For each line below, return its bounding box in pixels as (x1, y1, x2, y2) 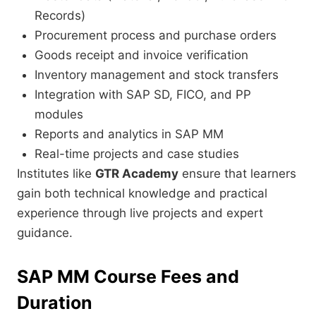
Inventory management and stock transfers (35, 68, 279, 83)
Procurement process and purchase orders (35, 28, 276, 43)
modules (35, 107, 83, 122)
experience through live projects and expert (17, 206, 263, 221)
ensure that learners (178, 166, 296, 181)
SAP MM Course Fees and (17, 266, 239, 288)
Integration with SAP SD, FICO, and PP (35, 87, 251, 102)
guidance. (17, 226, 73, 241)
